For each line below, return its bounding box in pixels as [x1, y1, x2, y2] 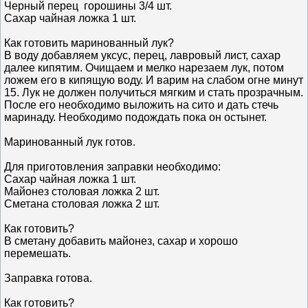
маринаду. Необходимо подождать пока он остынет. [4, 111, 275, 123]
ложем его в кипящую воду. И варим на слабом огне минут [4, 74, 303, 86]
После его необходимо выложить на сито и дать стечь [4, 98, 278, 111]
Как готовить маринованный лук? [4, 36, 174, 49]
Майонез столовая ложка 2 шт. [4, 185, 159, 197]
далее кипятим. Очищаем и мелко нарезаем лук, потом [4, 61, 284, 74]
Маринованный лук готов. [4, 135, 144, 148]
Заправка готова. [4, 272, 100, 284]
